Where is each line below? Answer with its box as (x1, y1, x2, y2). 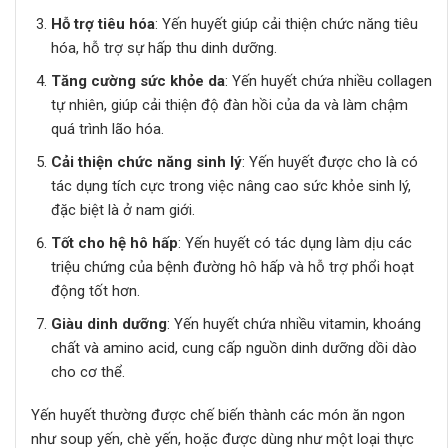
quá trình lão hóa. (50, 119, 164, 138)
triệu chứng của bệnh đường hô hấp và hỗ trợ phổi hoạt (50, 257, 414, 276)
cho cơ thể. (50, 362, 125, 381)
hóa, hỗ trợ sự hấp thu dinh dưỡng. (50, 38, 277, 57)
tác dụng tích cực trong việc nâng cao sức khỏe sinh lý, (50, 176, 411, 195)
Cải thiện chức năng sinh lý (50, 152, 242, 171)
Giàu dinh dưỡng (50, 314, 167, 333)
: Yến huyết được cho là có (241, 152, 418, 171)
